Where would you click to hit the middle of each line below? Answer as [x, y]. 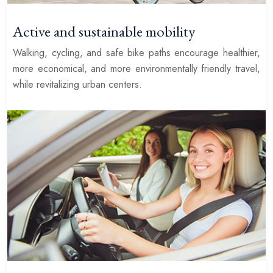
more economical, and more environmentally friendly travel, [136, 68]
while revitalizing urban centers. [77, 84]
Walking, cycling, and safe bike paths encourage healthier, [136, 52]
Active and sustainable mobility [104, 31]
